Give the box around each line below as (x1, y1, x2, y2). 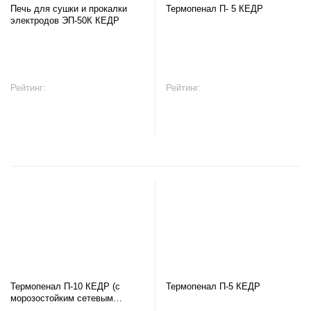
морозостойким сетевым (10, 293, 113, 303)
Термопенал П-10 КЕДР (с (10, 281, 120, 292)
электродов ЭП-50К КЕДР (10, 15, 119, 26)
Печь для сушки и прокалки (10, 3, 127, 14)
